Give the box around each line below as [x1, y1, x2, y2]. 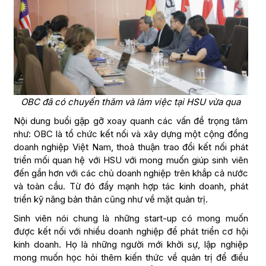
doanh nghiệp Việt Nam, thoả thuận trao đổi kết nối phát [13, 141, 248, 153]
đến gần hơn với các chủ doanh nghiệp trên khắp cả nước [13, 167, 248, 179]
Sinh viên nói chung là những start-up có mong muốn [13, 212, 248, 224]
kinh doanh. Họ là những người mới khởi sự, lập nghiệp [13, 238, 248, 250]
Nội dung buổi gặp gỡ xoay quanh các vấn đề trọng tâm [13, 115, 248, 126]
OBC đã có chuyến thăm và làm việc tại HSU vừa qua [21, 96, 240, 107]
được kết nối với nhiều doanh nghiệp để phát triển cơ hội [13, 225, 248, 237]
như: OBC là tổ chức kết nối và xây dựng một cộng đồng [13, 128, 248, 140]
